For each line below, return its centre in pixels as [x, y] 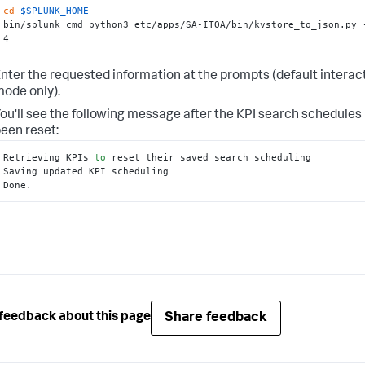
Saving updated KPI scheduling [86, 171]
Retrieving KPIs [49, 157]
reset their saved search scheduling [209, 157]
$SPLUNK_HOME [55, 10]
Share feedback [216, 318]
